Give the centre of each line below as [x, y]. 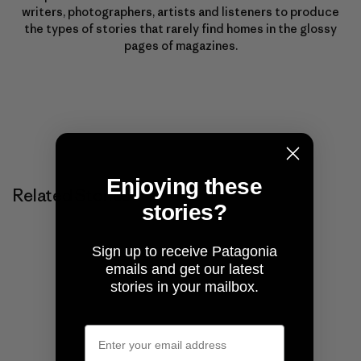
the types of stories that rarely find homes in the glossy [180, 29]
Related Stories [72, 196]
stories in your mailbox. [184, 286]
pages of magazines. [180, 46]
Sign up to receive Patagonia [184, 251]
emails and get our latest [184, 269]
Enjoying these [184, 186]
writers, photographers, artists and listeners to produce [180, 12]
